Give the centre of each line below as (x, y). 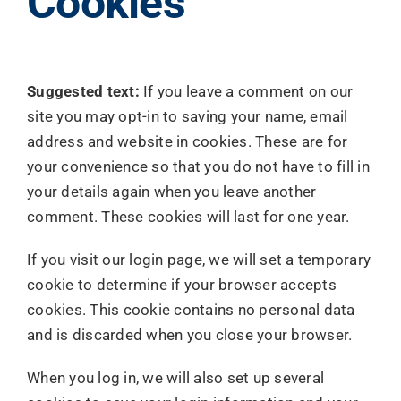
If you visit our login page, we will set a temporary (199, 260)
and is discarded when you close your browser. (190, 335)
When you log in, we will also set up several (176, 378)
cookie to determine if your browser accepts (182, 285)
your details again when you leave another (172, 192)
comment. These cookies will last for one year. (188, 217)
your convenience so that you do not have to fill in (199, 166)
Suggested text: (85, 91)
